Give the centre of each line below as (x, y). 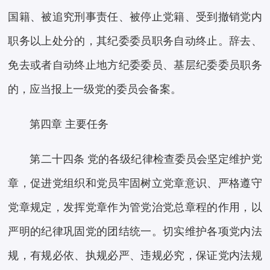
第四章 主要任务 (69, 124)
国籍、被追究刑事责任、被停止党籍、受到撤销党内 (135, 17)
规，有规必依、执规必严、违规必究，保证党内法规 (135, 256)
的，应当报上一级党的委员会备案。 (95, 89)
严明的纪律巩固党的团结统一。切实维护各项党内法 (135, 232)
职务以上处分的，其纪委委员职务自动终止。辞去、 (135, 41)
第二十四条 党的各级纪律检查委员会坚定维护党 (146, 159)
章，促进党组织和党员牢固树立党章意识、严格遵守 (135, 184)
